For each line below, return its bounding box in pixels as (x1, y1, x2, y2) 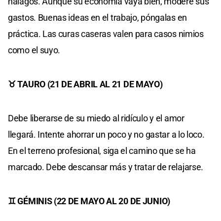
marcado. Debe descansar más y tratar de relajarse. (8, 161, 204, 172)
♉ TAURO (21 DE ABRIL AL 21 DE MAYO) (8, 78, 163, 89)
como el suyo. (8, 44, 61, 55)
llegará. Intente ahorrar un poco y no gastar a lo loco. (8, 129, 205, 140)
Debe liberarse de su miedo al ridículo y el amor (8, 112, 184, 123)
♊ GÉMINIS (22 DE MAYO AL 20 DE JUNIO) (8, 195, 170, 206)
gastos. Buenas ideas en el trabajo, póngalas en (8, 12, 187, 23)
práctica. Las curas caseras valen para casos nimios (8, 28, 204, 39)
